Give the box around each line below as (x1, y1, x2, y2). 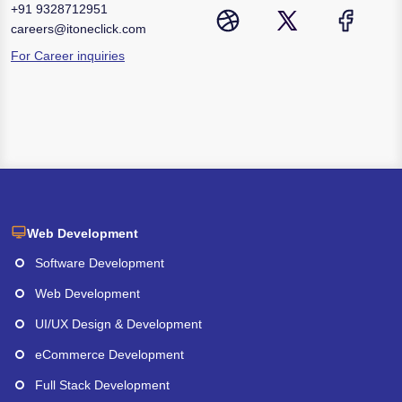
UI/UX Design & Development (35, 317, 202, 332)
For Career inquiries (11, 48, 125, 64)
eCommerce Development (35, 347, 184, 363)
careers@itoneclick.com (11, 22, 146, 37)
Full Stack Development (35, 378, 170, 393)
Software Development (35, 256, 164, 271)
